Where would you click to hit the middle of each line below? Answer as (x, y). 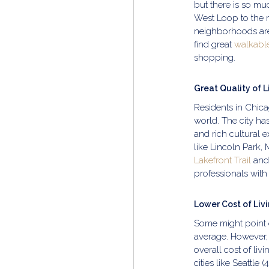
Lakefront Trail (222, 160)
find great (214, 44)
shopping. (215, 58)
